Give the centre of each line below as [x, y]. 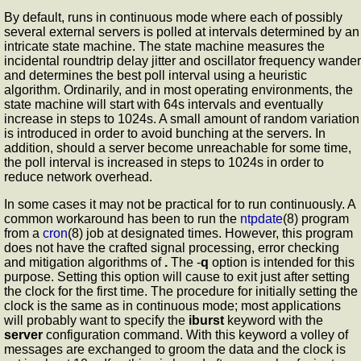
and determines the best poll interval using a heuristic [156, 75]
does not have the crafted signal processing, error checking [172, 247]
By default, [36, 17]
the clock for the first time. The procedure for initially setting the [181, 291]
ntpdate [261, 218]
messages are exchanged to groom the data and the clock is [175, 349]
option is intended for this [282, 262]
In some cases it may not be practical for [119, 204]
